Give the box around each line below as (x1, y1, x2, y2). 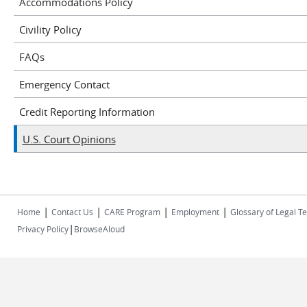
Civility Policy (19, 22, 82, 36)
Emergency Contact (19, 77, 110, 91)
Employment (171, 206, 219, 217)
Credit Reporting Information (19, 104, 155, 119)
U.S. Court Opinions (22, 132, 116, 146)
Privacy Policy (17, 223, 69, 234)
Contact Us (51, 206, 93, 217)
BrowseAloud (74, 223, 125, 234)
